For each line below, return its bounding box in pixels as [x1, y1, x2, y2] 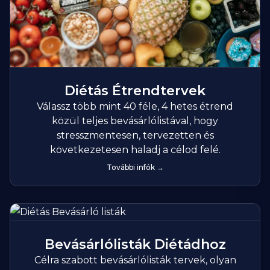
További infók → [106, 163, 164, 172]
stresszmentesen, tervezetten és [56, 130, 214, 142]
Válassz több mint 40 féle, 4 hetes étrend [37, 101, 233, 113]
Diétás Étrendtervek [64, 83, 206, 99]
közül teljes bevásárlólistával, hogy [52, 115, 218, 127]
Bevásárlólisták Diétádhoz [44, 236, 226, 253]
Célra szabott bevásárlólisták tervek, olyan [34, 254, 236, 266]
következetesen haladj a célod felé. [49, 144, 221, 156]
